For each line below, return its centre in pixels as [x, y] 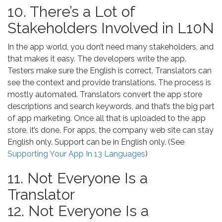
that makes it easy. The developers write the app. [97, 59]
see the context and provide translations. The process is [109, 83]
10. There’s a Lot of [71, 12]
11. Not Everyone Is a [78, 178]
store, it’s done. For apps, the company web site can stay [111, 130]
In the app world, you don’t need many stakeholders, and [111, 47]
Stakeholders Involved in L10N [111, 28]
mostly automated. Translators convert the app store [105, 94]
